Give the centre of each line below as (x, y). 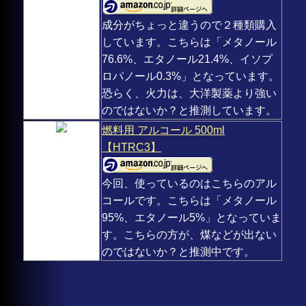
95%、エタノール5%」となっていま (192, 218)
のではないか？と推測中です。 (179, 252)
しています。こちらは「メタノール (190, 42)
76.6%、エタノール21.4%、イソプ (187, 59)
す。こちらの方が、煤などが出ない (190, 235)
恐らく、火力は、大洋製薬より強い (190, 94)
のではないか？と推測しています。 (190, 111)
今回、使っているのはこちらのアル (190, 184)
